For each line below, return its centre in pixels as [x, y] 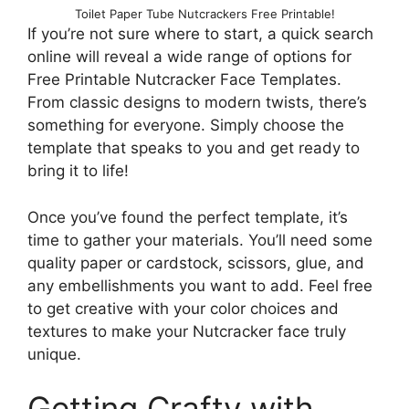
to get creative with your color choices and [183, 308]
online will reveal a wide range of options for [189, 57]
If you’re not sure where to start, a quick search [200, 34]
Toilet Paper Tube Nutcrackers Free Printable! [204, 14]
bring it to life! [78, 171]
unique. [54, 354]
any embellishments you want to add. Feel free [200, 285]
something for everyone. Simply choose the [186, 126]
